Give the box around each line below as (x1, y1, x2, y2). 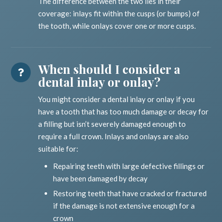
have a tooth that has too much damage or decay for (38, 107, 209, 116)
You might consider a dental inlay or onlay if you (38, 95, 195, 104)
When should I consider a (38, 61, 181, 77)
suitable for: (38, 144, 79, 154)
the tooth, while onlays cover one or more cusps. (38, 21, 196, 31)
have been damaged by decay (53, 174, 148, 183)
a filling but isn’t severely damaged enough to (38, 119, 186, 129)
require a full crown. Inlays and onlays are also (38, 132, 189, 141)
